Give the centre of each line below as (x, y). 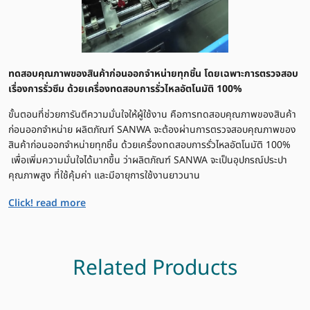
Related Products (155, 268)
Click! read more (47, 203)
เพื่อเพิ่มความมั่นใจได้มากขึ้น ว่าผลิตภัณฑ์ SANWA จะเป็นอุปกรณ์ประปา (148, 160)
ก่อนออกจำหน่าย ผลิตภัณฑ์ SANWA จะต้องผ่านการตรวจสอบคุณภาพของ (152, 129)
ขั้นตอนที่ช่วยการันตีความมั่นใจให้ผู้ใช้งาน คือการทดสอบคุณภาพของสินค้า (152, 114)
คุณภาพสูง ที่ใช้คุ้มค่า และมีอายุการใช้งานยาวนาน (104, 175)
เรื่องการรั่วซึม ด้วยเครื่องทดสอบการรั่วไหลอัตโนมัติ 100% (125, 89)
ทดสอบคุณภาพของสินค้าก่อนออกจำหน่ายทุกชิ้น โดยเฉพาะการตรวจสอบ (153, 73)
